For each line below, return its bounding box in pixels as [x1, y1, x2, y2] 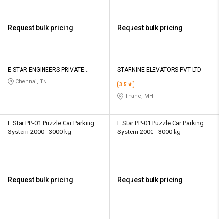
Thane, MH [123, 93, 153, 100]
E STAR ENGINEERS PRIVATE [8, 66, 84, 74]
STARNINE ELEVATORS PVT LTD [117, 66, 201, 74]
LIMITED [8, 75, 29, 83]
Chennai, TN [14, 78, 47, 85]
